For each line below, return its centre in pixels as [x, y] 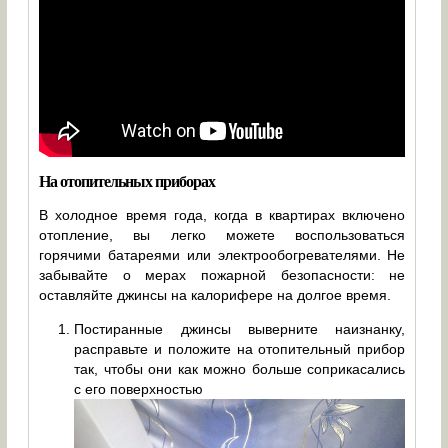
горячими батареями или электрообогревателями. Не [222, 254]
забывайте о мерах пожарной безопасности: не [222, 274]
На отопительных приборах [127, 180]
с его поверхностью [139, 388]
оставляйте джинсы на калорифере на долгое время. [215, 294]
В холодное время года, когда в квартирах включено [222, 214]
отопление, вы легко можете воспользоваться [222, 234]
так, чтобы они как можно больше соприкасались [240, 368]
